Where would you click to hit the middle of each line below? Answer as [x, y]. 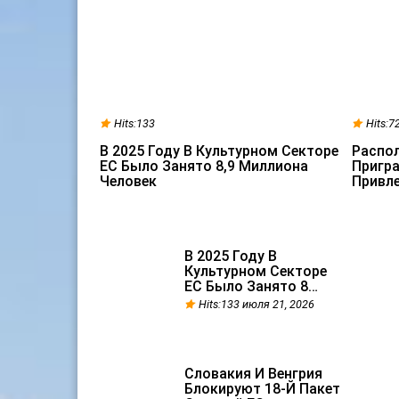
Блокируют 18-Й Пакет [262, 389]
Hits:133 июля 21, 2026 [256, 304]
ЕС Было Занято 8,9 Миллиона [204, 166]
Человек [128, 181]
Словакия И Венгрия [253, 374]
